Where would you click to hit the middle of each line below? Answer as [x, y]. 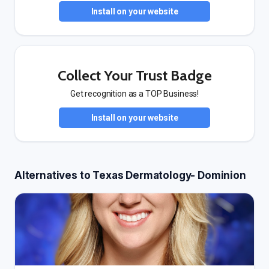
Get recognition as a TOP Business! [134, 94]
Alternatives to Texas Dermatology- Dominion [130, 175]
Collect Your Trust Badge [134, 75]
